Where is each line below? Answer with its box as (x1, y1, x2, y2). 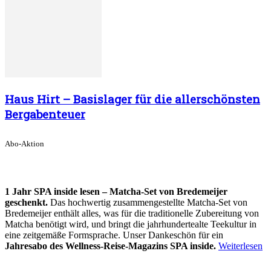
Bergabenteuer (5, 106, 85, 122)
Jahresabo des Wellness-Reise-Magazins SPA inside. (5, 241, 218, 252)
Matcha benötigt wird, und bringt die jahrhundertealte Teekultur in (5, 219, 256, 230)
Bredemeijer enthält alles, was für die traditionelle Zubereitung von (5, 208, 259, 219)
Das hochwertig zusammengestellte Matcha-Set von (48, 197, 247, 208)
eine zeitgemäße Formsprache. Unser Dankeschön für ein (5, 230, 223, 241)
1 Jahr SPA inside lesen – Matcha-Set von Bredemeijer (5, 186, 227, 197)
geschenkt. (5, 197, 48, 208)
